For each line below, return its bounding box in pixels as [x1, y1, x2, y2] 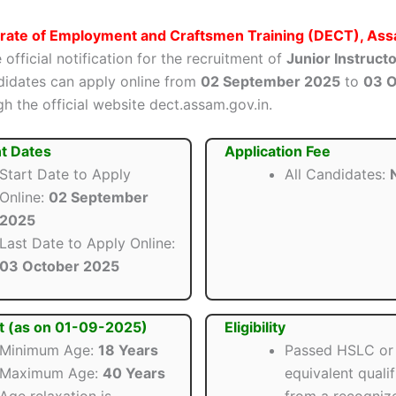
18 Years [98, 341, 158, 360]
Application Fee [224, 142, 331, 161]
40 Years [103, 364, 165, 383]
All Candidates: [284, 165, 390, 184]
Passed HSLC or [284, 341, 393, 360]
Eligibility [224, 318, 286, 337]
